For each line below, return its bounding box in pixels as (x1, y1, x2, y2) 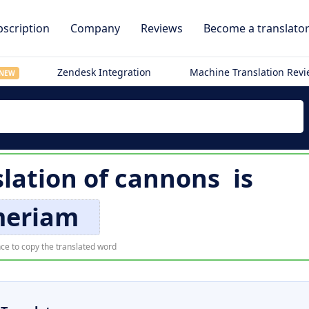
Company (70, 21, 120, 36)
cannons (114, 161, 220, 195)
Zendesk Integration (57, 66, 152, 79)
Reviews (141, 21, 183, 36)
